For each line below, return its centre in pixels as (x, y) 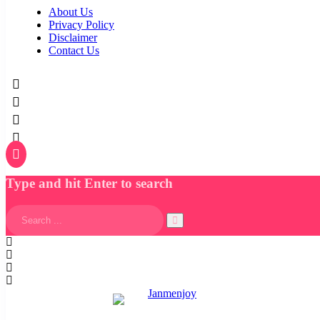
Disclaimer (73, 38)
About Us (71, 12)
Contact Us (74, 51)
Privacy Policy (81, 25)
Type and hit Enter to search (89, 184)
